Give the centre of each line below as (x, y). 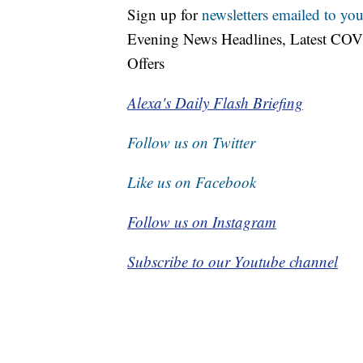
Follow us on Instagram (202, 222)
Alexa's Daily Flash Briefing (215, 103)
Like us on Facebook (192, 182)
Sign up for (164, 15)
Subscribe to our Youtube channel (233, 262)
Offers (146, 63)
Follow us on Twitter (191, 143)
